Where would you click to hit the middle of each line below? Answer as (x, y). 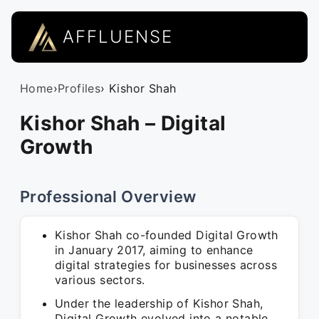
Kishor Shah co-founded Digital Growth (167, 235)
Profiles (79, 88)
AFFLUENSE (118, 37)
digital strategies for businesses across (166, 265)
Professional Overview (108, 197)
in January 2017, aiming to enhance (154, 250)
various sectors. (100, 280)
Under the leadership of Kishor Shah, (159, 303)
